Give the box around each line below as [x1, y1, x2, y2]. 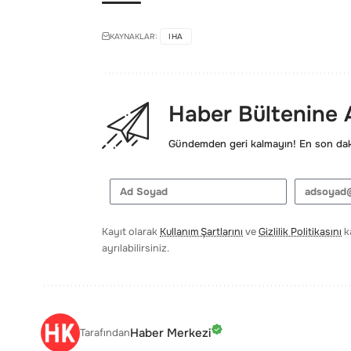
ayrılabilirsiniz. [102, 242, 169, 255]
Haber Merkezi [130, 324, 211, 341]
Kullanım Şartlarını [160, 226, 243, 239]
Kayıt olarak [102, 226, 160, 239]
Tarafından [80, 326, 130, 340]
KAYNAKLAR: [110, 31, 157, 42]
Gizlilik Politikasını [259, 226, 342, 239]
